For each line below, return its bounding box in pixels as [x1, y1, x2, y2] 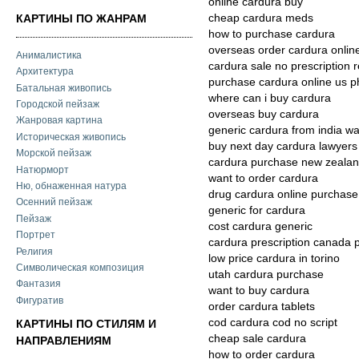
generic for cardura [208, 204, 305, 216]
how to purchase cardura [208, 27, 335, 40]
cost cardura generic [208, 220, 313, 232]
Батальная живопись [16, 82, 111, 94]
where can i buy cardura [208, 91, 331, 104]
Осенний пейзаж [16, 196, 92, 208]
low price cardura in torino [208, 252, 340, 264]
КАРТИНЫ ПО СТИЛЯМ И [16, 317, 156, 330]
